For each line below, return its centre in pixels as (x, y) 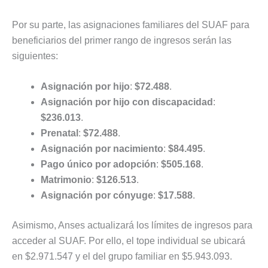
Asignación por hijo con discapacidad (127, 102)
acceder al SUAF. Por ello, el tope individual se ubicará (129, 241)
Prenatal (60, 133)
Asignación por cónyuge (97, 196)
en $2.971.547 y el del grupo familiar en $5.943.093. (122, 257)
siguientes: (35, 56)
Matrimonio (66, 180)
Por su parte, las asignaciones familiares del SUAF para (131, 25)
